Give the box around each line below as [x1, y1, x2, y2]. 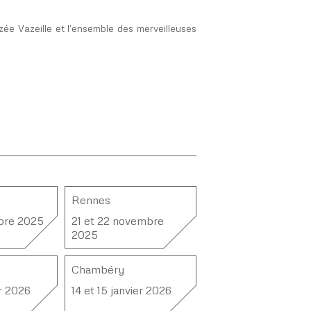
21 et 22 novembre [72, 214, 164, 228]
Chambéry [72, 262, 124, 276]
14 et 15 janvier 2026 [72, 283, 171, 297]
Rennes [72, 193, 110, 207]
